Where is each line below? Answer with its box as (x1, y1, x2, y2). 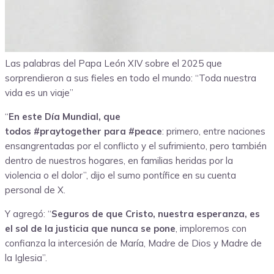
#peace (128, 125, 162, 138)
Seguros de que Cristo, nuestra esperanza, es (51, 208, 260, 220)
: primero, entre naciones (162, 125, 265, 138)
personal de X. (5, 184, 65, 196)
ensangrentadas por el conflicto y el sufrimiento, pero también (5, 140, 267, 152)
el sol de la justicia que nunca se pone (5, 223, 176, 235)
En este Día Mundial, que (9, 111, 120, 123)
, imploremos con (176, 223, 246, 235)
